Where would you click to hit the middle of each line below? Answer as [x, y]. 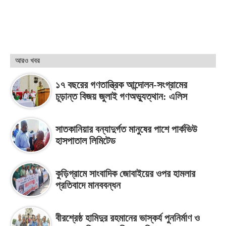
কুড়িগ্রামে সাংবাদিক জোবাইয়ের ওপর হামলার [125, 173]
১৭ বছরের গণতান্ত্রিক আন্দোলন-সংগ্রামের [121, 84]
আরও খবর [27, 60]
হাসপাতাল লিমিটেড [86, 140]
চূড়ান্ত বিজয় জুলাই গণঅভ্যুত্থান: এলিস [121, 96]
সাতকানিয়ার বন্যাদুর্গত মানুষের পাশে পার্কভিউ [126, 129]
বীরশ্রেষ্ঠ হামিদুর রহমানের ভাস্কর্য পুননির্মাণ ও [128, 218]
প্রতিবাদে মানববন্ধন [88, 185]
